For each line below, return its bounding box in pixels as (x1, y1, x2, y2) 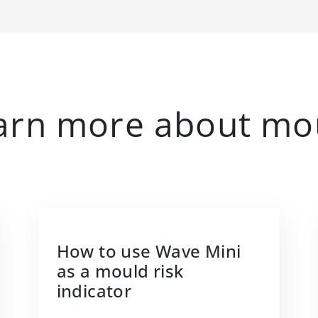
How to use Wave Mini (56, 238, 241, 263)
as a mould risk (56, 258, 184, 283)
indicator (56, 278, 132, 302)
